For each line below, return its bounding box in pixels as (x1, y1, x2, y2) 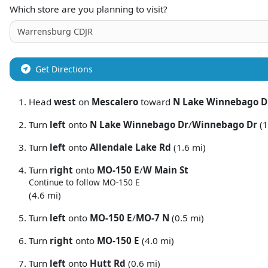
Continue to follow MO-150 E (29, 176, 140, 188)
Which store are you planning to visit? (10, 2, 167, 15)
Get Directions (35, 63, 93, 75)
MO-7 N (136, 211, 169, 224)
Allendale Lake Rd (90, 141, 171, 153)
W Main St (143, 163, 188, 176)
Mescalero (92, 95, 138, 108)
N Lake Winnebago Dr (90, 118, 188, 130)
